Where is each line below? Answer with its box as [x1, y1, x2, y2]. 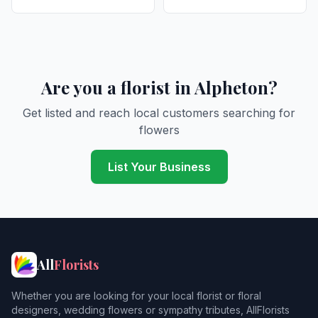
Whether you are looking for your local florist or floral [11, 290, 261, 302]
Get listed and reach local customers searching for [23, 106, 295, 120]
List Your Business [107, 160, 211, 174]
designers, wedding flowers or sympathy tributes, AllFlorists [11, 304, 290, 316]
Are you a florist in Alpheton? [40, 76, 278, 99]
